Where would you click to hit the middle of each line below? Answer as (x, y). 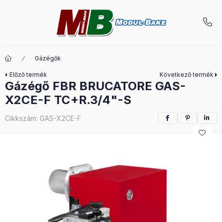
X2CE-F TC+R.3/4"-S (68, 100)
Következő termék (187, 75)
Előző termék (28, 75)
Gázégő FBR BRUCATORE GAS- (95, 86)
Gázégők (48, 58)
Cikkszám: (22, 118)
